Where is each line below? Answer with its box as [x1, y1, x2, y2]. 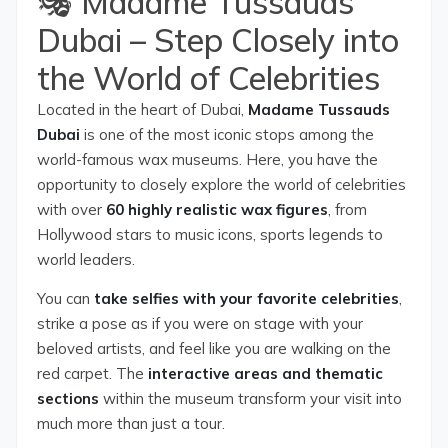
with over [37, 200, 106, 219]
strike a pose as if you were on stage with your [37, 314, 363, 333]
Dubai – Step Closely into [37, 20, 399, 60]
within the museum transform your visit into [99, 389, 402, 408]
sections [37, 389, 99, 408]
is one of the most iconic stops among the [80, 125, 374, 144]
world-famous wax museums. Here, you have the [37, 150, 378, 169]
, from [328, 200, 367, 219]
